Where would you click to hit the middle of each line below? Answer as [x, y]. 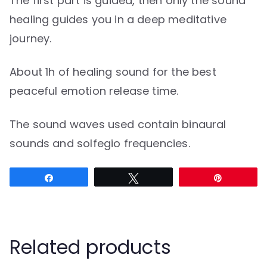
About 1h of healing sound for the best [113, 72]
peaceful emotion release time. [94, 91]
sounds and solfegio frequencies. [100, 143]
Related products [90, 247]
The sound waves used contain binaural [118, 124]
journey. [31, 38]
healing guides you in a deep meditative [118, 19]
